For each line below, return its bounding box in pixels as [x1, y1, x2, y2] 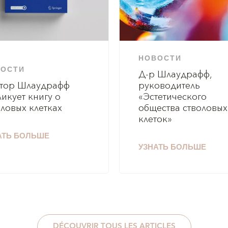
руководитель [138, 79, 200, 93]
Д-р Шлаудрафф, [138, 68, 212, 81]
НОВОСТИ [138, 55, 182, 63]
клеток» [138, 113, 172, 126]
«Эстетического [138, 91, 207, 104]
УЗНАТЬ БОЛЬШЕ [138, 144, 206, 152]
